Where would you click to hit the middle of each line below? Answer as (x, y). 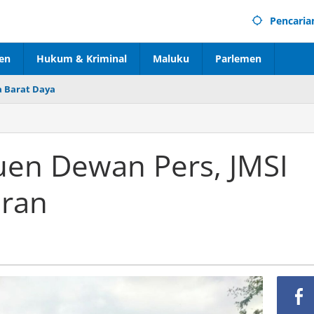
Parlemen (238, 59)
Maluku (171, 59)
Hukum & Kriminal (82, 59)
